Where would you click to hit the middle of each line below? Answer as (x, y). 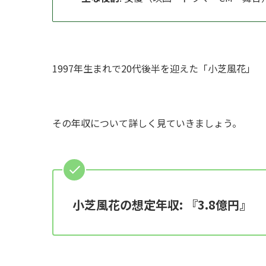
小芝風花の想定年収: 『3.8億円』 (162, 204)
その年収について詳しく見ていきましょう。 (147, 123)
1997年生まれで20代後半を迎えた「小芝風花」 (154, 68)
